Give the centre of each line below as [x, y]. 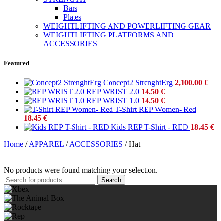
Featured [17, 63]
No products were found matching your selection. [81, 170]
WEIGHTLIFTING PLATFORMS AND [109, 35]
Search [111, 180]
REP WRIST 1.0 [114, 100]
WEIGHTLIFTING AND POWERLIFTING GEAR [127, 26]
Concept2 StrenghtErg [139, 82]
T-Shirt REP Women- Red [156, 109]
